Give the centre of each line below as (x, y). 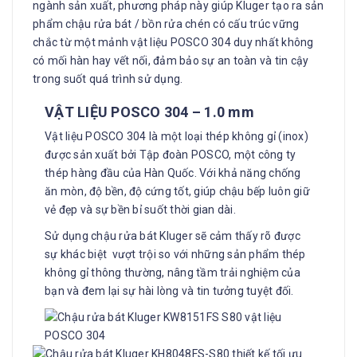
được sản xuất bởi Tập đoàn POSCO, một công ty (171, 154)
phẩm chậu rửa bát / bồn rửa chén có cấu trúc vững (166, 24)
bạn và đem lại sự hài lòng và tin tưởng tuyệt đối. (169, 290)
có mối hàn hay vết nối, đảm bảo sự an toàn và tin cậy (171, 60)
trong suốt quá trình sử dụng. (108, 78)
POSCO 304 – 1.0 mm (182, 112)
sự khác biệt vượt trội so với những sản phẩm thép (175, 254)
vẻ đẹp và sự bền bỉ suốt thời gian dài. (140, 209)
